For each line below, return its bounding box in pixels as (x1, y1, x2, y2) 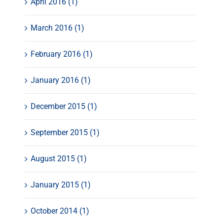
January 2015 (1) (31, 180, 91, 190)
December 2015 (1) (31, 102, 97, 111)
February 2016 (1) (31, 49, 93, 59)
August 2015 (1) (31, 154, 87, 164)
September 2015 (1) (31, 128, 100, 138)
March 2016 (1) (31, 23, 84, 33)
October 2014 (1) (31, 206, 89, 216)
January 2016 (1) (31, 75, 91, 85)
